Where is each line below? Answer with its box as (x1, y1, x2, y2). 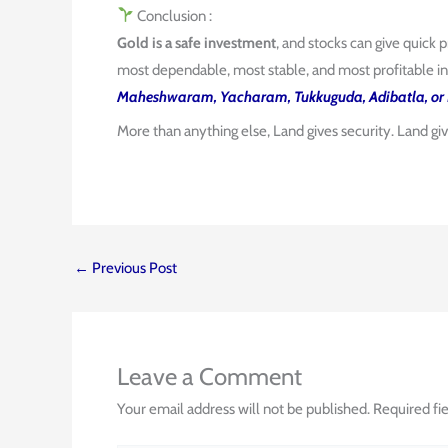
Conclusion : (134, 6, 213, 25)
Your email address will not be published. (117, 399, 370, 418)
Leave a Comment (117, 361, 302, 391)
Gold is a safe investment (117, 33, 276, 52)
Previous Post (89, 258, 177, 277)
